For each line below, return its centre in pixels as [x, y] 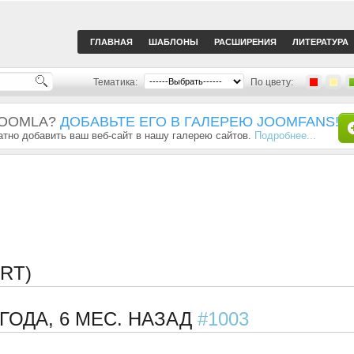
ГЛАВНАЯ [111, 42]
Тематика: [115, 82]
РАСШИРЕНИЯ [245, 42]
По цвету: [272, 82]
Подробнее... [285, 136]
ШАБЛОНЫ [173, 42]
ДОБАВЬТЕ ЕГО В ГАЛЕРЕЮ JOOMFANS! [200, 122]
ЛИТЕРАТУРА [320, 42]
